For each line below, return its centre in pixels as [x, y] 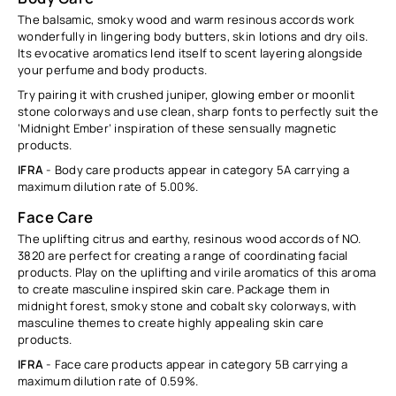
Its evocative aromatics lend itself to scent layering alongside [190, 53]
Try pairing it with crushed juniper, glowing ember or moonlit [187, 94]
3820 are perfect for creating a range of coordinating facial [183, 255]
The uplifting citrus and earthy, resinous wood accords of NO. [190, 238]
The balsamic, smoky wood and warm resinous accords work [187, 19]
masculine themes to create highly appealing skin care [171, 322]
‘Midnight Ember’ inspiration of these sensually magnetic [177, 128]
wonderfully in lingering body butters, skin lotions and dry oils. [193, 36]
